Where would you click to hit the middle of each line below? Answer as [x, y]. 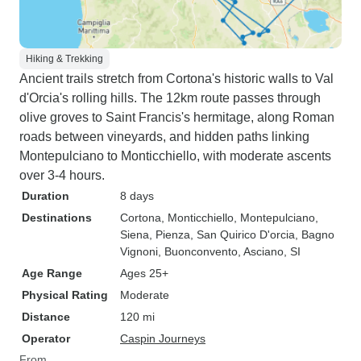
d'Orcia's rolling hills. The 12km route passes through [170, 98]
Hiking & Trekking [64, 59]
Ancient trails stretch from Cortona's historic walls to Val [176, 79]
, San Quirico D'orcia [243, 234]
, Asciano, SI [269, 251]
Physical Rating [65, 295]
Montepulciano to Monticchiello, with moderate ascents [175, 156]
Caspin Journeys [163, 338]
